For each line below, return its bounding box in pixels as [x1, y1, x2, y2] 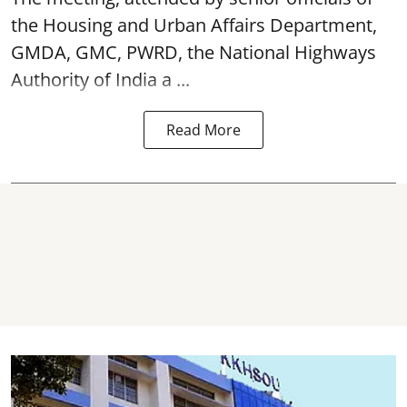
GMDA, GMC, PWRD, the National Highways [11, 39, 376, 65]
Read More [166, 119, 241, 140]
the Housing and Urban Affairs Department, [11, 12, 377, 37]
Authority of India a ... [11, 66, 190, 92]
